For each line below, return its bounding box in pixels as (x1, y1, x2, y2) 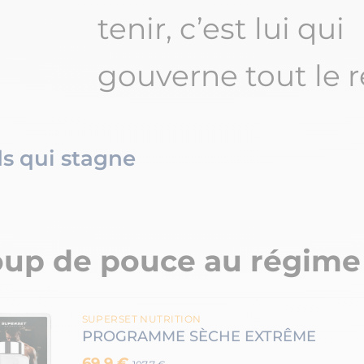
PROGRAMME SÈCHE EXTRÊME (81, 327, 316, 346)
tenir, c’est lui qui (97, 11, 344, 47)
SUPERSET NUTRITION (81, 313, 201, 326)
